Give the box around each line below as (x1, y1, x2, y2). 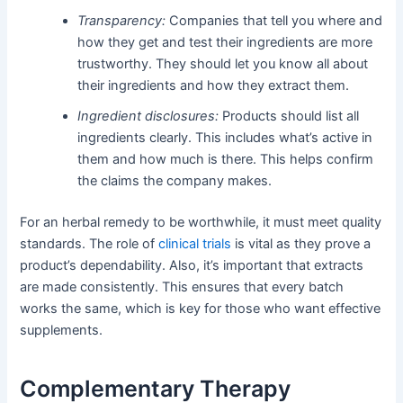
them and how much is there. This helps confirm (77, 150, 374, 167)
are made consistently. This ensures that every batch (20, 278, 345, 295)
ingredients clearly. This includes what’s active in (77, 129, 373, 146)
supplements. (20, 321, 103, 338)
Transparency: (77, 12, 166, 29)
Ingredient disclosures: (77, 107, 219, 124)
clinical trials (158, 235, 232, 252)
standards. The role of (20, 235, 159, 252)
